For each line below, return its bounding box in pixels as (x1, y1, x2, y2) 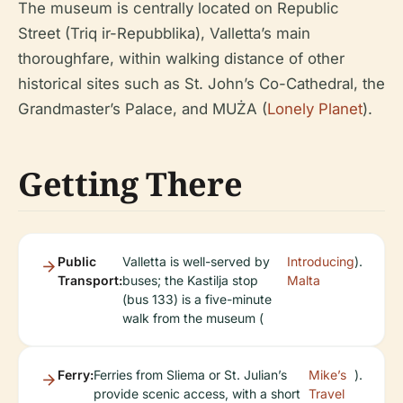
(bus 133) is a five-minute (122, 291, 272, 307)
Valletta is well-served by (122, 253, 270, 269)
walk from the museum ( (122, 309, 264, 326)
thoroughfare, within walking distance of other (18, 49, 345, 67)
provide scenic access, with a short (94, 385, 300, 401)
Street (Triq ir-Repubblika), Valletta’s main (18, 23, 310, 42)
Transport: (58, 272, 122, 288)
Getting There (18, 161, 243, 206)
